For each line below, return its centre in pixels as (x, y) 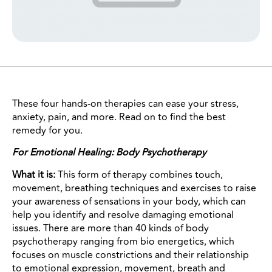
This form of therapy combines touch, (139, 175)
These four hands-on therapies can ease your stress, (125, 104)
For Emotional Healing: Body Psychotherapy (109, 153)
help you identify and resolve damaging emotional (123, 215)
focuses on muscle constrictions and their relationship (131, 255)
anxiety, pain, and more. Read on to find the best (119, 117)
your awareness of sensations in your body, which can (129, 201)
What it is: (34, 175)
